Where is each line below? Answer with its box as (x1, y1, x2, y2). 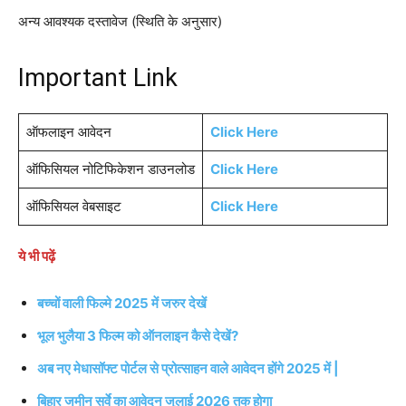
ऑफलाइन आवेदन (25, 122, 111, 140)
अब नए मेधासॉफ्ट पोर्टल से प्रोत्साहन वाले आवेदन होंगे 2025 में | (37, 359, 339, 377)
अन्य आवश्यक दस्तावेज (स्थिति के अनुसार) (18, 12, 222, 30)
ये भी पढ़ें (18, 246, 55, 265)
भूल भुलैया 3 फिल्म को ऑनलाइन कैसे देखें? (37, 326, 238, 344)
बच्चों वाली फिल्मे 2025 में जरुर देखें (37, 294, 207, 312)
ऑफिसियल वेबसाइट (25, 197, 121, 215)
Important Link (18, 63, 178, 92)
